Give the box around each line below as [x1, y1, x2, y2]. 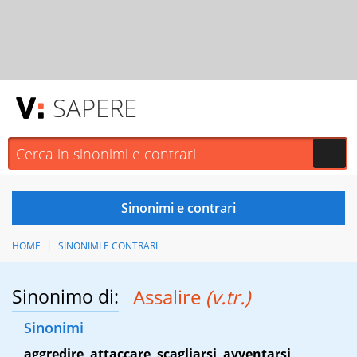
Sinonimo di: [12, 284, 119, 310]
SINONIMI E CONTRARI [57, 239, 158, 253]
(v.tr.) [205, 284, 250, 311]
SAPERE [53, 91, 137, 124]
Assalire [132, 284, 206, 311]
